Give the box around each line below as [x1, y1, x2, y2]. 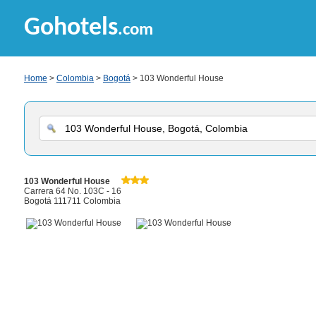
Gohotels [24, 16, 118, 41]
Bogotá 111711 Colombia [24, 196, 121, 206]
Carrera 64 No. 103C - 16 [24, 186, 121, 196]
